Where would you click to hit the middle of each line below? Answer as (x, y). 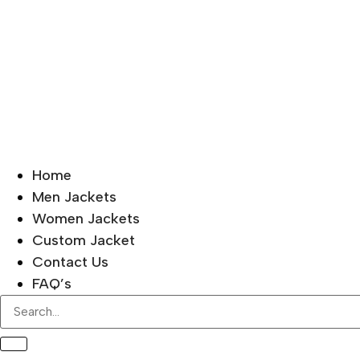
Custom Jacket (84, 240)
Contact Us (70, 262)
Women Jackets (86, 219)
